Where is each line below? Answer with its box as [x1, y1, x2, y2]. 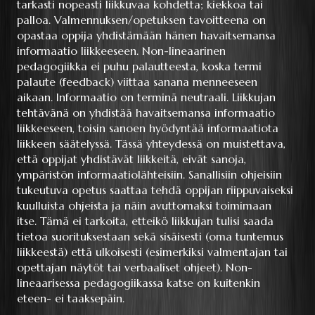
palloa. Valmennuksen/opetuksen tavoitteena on [17, 13, 266, 27]
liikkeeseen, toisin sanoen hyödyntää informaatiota [17, 121, 278, 136]
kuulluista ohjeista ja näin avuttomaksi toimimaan [17, 198, 271, 213]
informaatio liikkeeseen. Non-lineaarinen [17, 44, 226, 58]
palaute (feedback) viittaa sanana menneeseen [17, 75, 257, 89]
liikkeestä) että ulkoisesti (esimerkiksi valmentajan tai [17, 245, 288, 259]
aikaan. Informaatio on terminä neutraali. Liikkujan [17, 90, 276, 105]
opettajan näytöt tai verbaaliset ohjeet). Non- [17, 260, 252, 275]
